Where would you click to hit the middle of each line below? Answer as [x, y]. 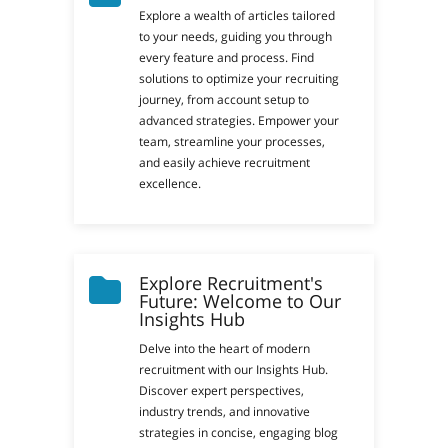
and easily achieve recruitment [225, 162]
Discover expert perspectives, [222, 390]
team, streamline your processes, [232, 141]
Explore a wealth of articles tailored [237, 15]
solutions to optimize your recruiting [239, 78]
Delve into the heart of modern [225, 348]
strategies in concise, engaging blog [239, 432]
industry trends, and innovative [225, 411]
